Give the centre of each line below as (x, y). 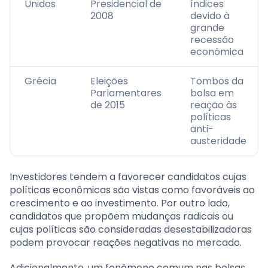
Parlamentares (126, 93)
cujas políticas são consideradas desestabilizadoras (131, 230)
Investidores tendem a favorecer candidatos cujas (128, 177)
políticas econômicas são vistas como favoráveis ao (132, 190)
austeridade (218, 141)
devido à (210, 16)
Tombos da (217, 81)
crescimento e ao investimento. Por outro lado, (120, 203)
